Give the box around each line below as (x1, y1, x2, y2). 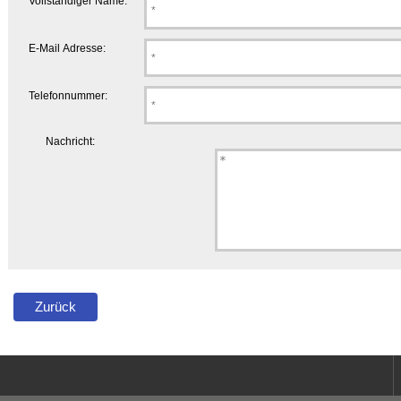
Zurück (31, 298, 81, 314)
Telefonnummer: (28, 90, 107, 102)
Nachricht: (46, 134, 96, 147)
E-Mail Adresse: (28, 42, 106, 55)
